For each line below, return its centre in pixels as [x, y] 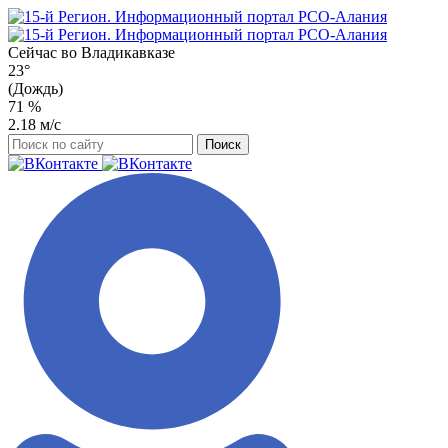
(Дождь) [35, 88]
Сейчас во [44, 52]
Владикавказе [128, 52]
